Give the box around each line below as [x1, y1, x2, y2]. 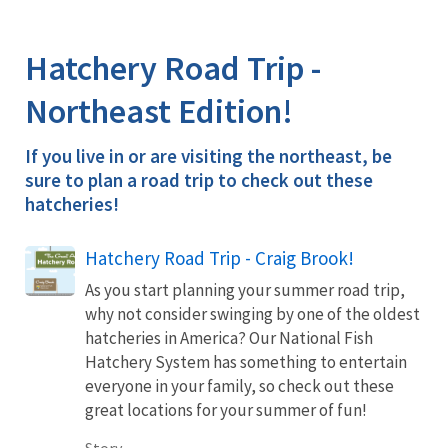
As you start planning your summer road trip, [85, 278, 405, 301]
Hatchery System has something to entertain [85, 350, 407, 373]
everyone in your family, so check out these [85, 374, 394, 397]
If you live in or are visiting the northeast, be [25, 143, 392, 168]
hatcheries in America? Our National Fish [85, 326, 373, 349]
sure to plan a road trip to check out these [25, 167, 373, 192]
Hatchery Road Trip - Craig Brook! [85, 245, 354, 270]
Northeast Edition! [25, 89, 293, 132]
